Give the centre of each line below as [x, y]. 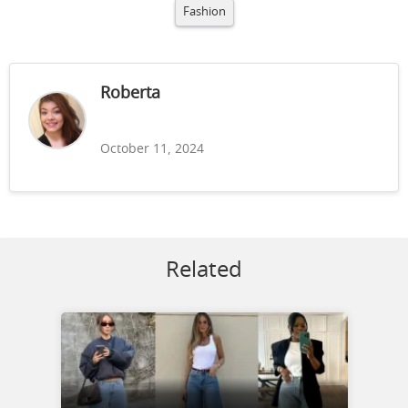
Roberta [130, 93]
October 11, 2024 [152, 149]
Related [204, 270]
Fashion [204, 12]
